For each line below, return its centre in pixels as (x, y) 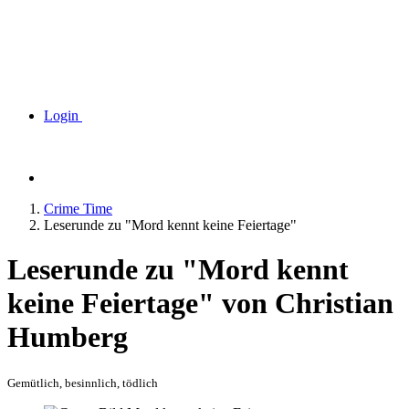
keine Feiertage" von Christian (200, 304)
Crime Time (78, 209)
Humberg (68, 337)
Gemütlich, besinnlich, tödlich (83, 383)
